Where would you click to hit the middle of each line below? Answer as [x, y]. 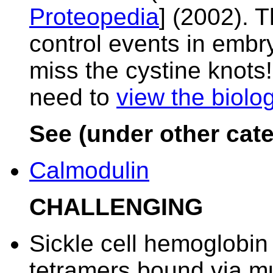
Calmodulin [89, 170]
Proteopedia [94, 17]
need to [73, 97]
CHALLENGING [116, 207]
